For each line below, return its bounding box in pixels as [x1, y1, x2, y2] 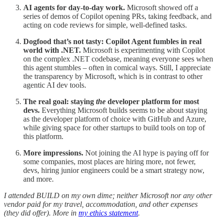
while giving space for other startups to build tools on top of [23, 123, 205, 132]
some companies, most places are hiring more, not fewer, [23, 157, 196, 166]
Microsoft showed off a [127, 3, 198, 12]
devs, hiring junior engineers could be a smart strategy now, [23, 166, 204, 174]
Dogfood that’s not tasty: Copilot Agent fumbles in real [23, 37, 201, 46]
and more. [23, 174, 54, 183]
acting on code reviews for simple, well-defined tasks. [23, 20, 187, 29]
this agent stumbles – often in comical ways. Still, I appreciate [23, 63, 211, 72]
